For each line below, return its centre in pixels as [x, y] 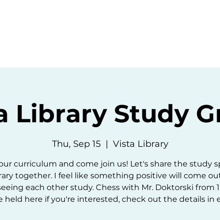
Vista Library [140, 144]
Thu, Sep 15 [76, 144]
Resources [150, 23]
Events [86, 23]
